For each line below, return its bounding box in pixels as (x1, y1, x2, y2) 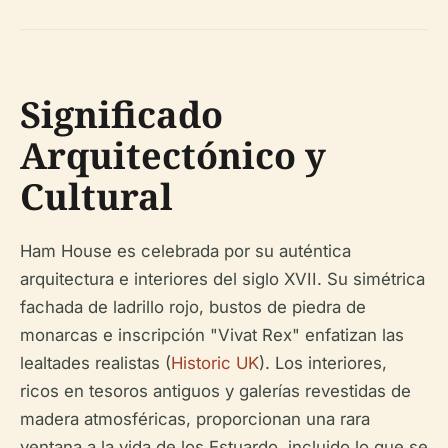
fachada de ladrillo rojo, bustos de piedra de (20, 297, 366, 317)
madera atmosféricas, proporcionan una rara (20, 409, 370, 429)
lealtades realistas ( (20, 353, 171, 373)
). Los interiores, (259, 353, 387, 373)
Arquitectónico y (20, 131, 326, 180)
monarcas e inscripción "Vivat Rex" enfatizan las (20, 325, 404, 345)
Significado (20, 90, 223, 139)
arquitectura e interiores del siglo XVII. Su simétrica (20, 269, 425, 289)
